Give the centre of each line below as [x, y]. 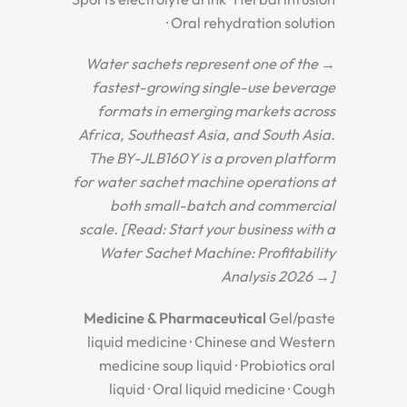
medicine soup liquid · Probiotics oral [217, 365]
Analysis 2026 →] [278, 277]
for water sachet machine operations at [204, 182]
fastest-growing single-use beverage [213, 88]
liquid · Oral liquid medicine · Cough [222, 389]
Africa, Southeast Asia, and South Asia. [207, 135]
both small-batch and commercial [223, 206]
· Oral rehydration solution [251, 22]
